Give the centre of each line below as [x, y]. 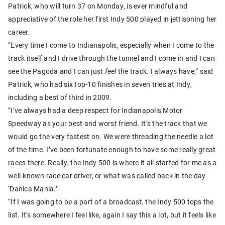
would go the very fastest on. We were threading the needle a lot [111, 136]
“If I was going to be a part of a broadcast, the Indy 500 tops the [111, 201]
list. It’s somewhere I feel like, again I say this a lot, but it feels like [112, 214]
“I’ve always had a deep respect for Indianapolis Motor [95, 110]
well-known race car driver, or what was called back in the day [107, 175]
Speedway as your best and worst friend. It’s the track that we [108, 123]
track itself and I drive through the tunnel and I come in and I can [111, 58]
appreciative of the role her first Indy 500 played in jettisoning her [113, 19]
